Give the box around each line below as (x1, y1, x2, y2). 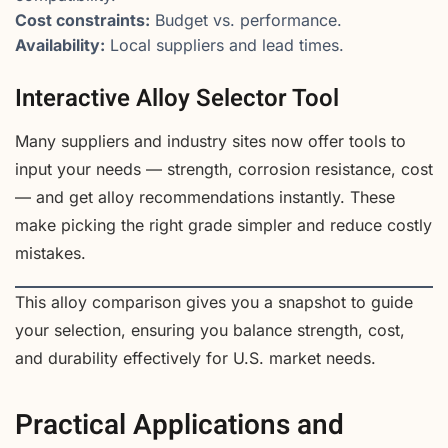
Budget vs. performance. (150, 10, 342, 31)
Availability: (15, 35, 105, 56)
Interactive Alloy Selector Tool (15, 81, 339, 117)
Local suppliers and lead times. (105, 35, 344, 56)
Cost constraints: (15, 10, 150, 31)
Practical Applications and (15, 404, 344, 446)
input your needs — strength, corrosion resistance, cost (15, 159, 433, 180)
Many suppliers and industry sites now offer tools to (15, 131, 406, 152)
